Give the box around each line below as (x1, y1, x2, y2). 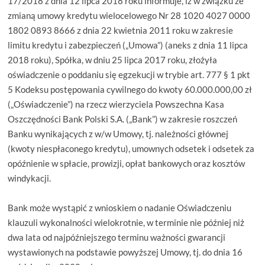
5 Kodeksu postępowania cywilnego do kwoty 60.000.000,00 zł (8, 84, 253, 95)
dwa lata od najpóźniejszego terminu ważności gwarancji (8, 232, 226, 243)
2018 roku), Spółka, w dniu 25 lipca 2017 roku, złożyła (8, 54, 218, 66)
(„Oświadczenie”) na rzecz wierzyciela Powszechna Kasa (8, 99, 225, 110)
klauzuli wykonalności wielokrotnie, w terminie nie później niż (8, 217, 245, 228)
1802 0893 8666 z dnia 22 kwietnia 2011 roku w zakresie (8, 25, 234, 36)
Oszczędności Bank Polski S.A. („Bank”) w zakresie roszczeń (8, 114, 238, 125)
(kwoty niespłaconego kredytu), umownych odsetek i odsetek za (8, 143, 255, 154)
